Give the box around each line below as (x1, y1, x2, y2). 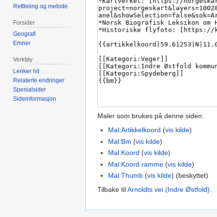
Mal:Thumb (108, 171, 143, 179)
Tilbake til (97, 185, 127, 193)
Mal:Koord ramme (108, 160, 164, 168)
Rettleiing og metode (13, 2, 68, 10)
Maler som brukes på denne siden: (97, 112, 204, 120)
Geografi (13, 31, 36, 38)
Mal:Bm (108, 137, 132, 145)
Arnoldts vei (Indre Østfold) (127, 185, 210, 193)
